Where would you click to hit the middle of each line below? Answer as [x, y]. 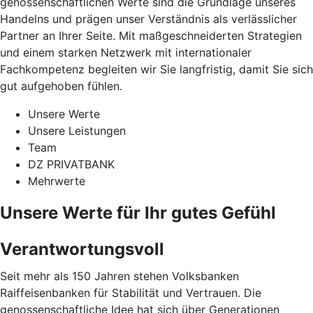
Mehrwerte [57, 181]
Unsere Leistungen [77, 130]
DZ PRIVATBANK [71, 164]
